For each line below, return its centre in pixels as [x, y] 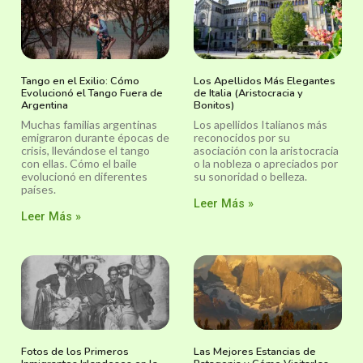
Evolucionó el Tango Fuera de [92, 94]
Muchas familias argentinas [89, 125]
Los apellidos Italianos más [261, 125]
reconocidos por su [242, 138]
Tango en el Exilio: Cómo [80, 81]
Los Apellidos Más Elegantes [265, 81]
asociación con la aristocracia [266, 151]
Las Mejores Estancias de [255, 351]
